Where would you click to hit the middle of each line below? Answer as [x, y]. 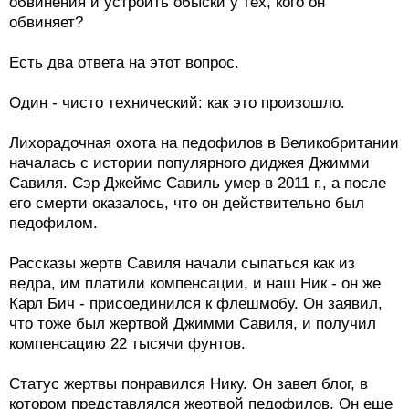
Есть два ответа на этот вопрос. [124, 62]
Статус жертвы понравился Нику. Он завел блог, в [189, 383]
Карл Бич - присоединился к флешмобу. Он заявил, [196, 303]
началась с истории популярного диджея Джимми [189, 163]
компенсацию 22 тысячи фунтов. [127, 343]
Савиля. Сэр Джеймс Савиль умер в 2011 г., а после [198, 183]
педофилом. [53, 223]
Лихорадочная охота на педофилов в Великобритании [204, 142]
